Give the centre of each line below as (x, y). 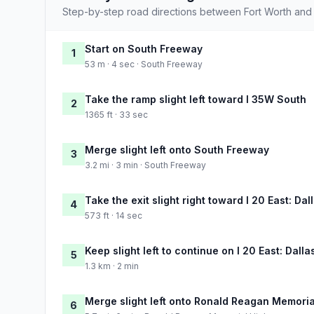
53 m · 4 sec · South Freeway (144, 64)
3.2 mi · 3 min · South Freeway (145, 165)
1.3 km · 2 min (112, 266)
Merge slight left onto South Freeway (177, 149)
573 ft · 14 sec (114, 215)
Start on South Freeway (144, 48)
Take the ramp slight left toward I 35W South (196, 99)
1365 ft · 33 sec (116, 114)
